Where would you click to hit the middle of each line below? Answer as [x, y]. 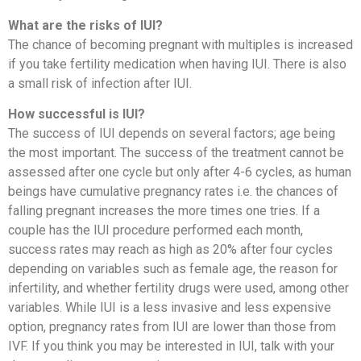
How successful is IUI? [77, 114]
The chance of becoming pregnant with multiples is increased [180, 44]
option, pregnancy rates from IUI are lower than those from [172, 327]
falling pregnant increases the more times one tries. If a [164, 211]
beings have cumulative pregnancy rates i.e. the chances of [173, 192]
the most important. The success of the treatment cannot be [176, 153]
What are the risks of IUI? [85, 25]
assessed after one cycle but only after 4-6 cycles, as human [180, 172]
